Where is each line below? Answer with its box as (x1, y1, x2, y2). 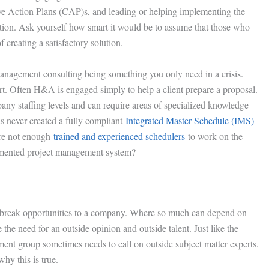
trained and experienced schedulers (53, 129, 185, 142)
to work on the (184, 129, 243, 142)
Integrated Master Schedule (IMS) (125, 113, 254, 127)
